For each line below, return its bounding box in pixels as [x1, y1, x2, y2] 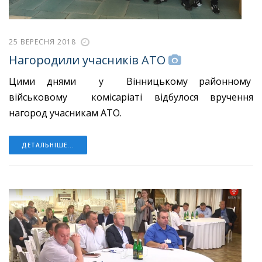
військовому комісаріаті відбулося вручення [9, 90, 253, 104]
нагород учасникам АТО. [9, 106, 122, 119]
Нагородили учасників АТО [9, 52, 166, 68]
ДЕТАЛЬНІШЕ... [22, 140, 74, 149]
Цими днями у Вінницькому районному [9, 74, 253, 88]
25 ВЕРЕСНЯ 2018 [9, 37, 76, 47]
